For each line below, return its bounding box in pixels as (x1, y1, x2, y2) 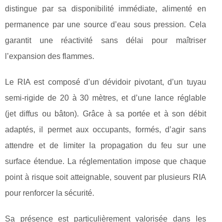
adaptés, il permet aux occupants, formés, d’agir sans (5, 125, 206, 134)
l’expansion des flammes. (5, 52, 94, 60)
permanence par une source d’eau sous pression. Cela (5, 20, 206, 29)
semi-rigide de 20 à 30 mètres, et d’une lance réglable (5, 94, 206, 102)
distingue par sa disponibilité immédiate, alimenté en (5, 4, 206, 13)
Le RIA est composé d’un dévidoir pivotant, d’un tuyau (5, 78, 206, 86)
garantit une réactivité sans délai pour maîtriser (5, 36, 206, 45)
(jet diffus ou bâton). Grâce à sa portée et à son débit (5, 110, 206, 118)
